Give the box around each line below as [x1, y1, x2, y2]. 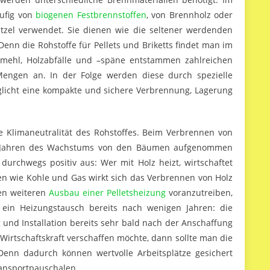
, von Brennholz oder [146, 9, 233, 20]
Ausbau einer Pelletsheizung [49, 187, 166, 198]
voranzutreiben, [166, 187, 233, 198]
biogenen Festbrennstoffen [36, 9, 146, 20]
